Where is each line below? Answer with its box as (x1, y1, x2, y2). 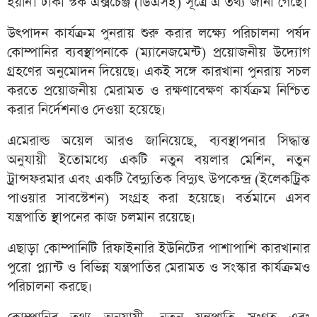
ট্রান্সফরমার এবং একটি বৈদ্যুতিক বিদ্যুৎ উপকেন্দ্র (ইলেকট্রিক (7, 170, 310, 190)
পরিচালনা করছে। (7, 277, 92, 297)
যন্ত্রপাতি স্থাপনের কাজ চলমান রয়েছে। (7, 208, 195, 228)
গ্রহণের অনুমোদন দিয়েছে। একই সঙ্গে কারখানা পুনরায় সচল (7, 62, 310, 82)
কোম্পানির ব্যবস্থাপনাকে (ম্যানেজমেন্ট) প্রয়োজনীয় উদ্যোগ (7, 43, 310, 63)
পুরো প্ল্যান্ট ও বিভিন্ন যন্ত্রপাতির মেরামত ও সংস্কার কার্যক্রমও (7, 258, 310, 278)
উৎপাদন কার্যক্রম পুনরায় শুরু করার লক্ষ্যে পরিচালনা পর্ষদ (7, 24, 310, 44)
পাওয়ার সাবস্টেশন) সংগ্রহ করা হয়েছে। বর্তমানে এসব (7, 189, 310, 209)
